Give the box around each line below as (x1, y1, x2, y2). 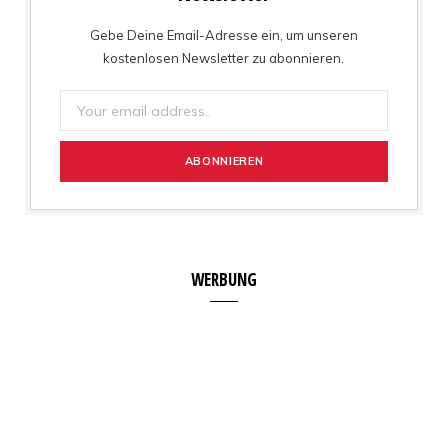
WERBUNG (191, 268, 257, 292)
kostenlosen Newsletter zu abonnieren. (103, 50, 345, 67)
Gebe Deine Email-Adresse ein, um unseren (89, 27, 358, 44)
